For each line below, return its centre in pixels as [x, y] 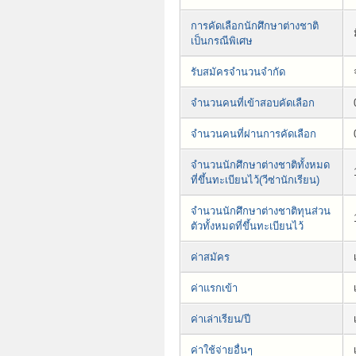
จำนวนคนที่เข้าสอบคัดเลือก [253, 103]
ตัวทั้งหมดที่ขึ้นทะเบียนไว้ [247, 226]
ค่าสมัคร [210, 257]
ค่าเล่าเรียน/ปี [221, 319]
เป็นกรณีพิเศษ [222, 41]
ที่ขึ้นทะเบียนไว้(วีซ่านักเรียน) [255, 180]
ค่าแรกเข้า [214, 288]
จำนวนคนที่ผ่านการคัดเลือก [253, 133]
